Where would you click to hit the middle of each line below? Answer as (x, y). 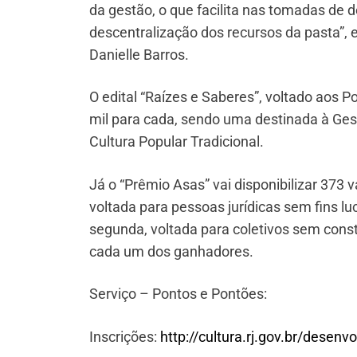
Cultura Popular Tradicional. (177, 142)
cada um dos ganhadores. (173, 251)
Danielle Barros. (139, 54)
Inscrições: (125, 336)
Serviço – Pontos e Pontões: (178, 294)
